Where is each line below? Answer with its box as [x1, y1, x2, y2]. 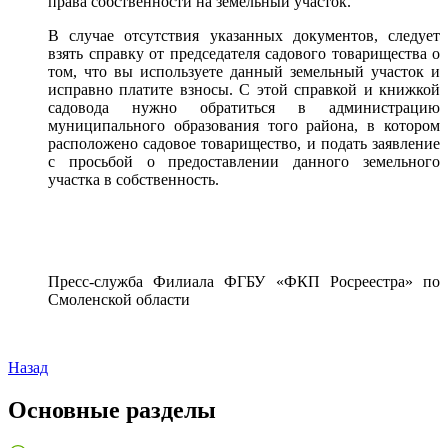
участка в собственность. [48, 171, 219, 188]
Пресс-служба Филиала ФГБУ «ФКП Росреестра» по [48, 273, 440, 290]
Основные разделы [8, 396, 216, 423]
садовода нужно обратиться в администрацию [48, 99, 440, 116]
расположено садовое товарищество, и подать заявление [48, 135, 440, 152]
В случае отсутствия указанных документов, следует [48, 27, 440, 44]
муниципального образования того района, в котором [48, 117, 440, 134]
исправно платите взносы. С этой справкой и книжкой [48, 81, 440, 98]
